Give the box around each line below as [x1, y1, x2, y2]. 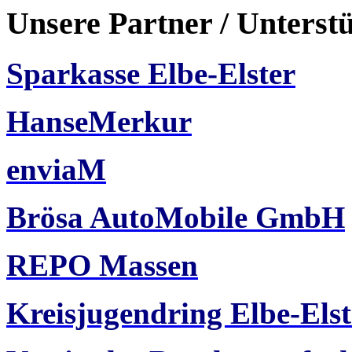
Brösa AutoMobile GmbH [6, 200, 345, 235]
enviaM [6, 152, 106, 187]
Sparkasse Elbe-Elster [6, 57, 295, 91]
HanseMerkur [6, 104, 192, 139]
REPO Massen [6, 248, 198, 283]
